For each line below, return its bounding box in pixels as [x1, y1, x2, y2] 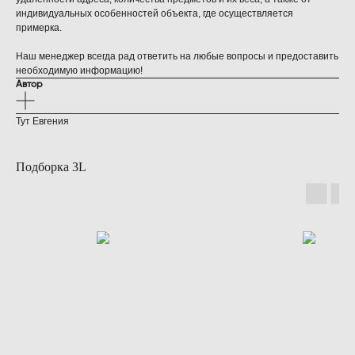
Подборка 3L [16, 160, 86, 174]
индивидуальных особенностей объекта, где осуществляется [16, 8, 293, 20]
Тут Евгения [16, 116, 69, 128]
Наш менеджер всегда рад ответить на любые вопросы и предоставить [16, 51, 338, 63]
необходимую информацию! [16, 65, 143, 77]
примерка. [16, 22, 62, 34]
